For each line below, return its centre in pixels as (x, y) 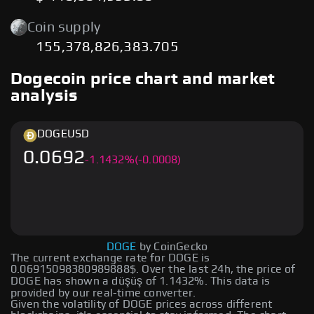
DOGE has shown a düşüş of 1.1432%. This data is (141, 281)
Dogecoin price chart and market (143, 79)
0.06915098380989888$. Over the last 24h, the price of (153, 269)
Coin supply (64, 27)
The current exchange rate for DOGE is (110, 258)
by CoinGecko (173, 246)
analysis (45, 96)
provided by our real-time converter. (103, 293)
